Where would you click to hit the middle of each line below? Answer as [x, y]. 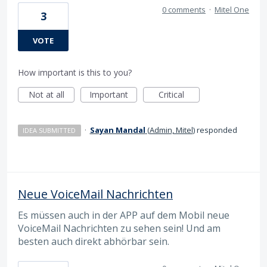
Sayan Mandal [117, 130]
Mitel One [232, 9]
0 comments [184, 9]
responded [216, 130]
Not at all [46, 94]
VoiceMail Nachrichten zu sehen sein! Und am [119, 228]
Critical [171, 94]
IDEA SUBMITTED [49, 130]
